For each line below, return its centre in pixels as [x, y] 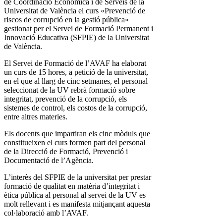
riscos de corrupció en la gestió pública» [66, 20]
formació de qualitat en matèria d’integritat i [72, 186]
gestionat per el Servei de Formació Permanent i [79, 29]
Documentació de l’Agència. [53, 161]
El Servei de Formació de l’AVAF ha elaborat [75, 63]
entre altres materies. [41, 117]
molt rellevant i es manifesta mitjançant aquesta [77, 204]
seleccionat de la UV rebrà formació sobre [70, 90]
